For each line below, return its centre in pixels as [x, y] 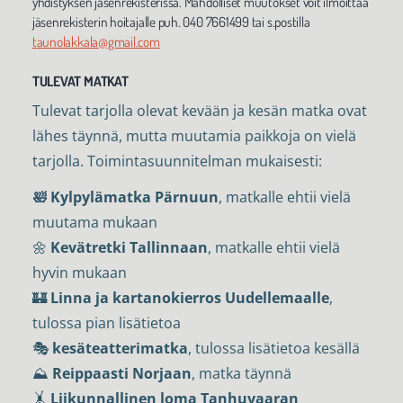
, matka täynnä [241, 374]
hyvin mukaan [79, 273]
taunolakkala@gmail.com [96, 41]
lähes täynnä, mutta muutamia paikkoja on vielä [194, 135]
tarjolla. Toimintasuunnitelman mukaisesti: [177, 161]
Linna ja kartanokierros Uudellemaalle [189, 298]
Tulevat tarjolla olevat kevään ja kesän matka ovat [199, 110]
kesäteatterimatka [120, 349]
